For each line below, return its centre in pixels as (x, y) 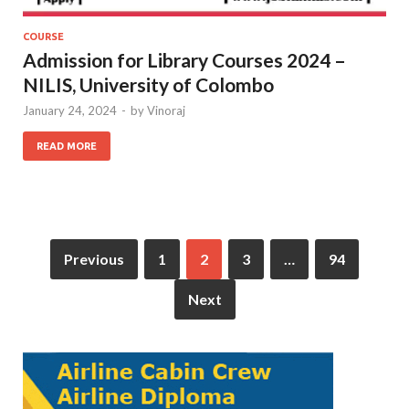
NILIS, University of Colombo (148, 84)
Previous (94, 258)
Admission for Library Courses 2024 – (184, 59)
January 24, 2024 (70, 110)
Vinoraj (166, 110)
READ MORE (67, 146)
